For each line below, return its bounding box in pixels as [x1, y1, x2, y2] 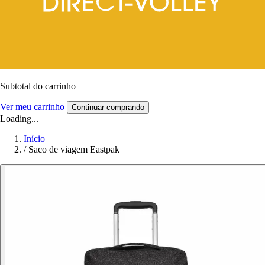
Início [24, 133, 45, 144]
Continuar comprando [72, 102, 144, 112]
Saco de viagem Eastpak [28, 144, 119, 154]
